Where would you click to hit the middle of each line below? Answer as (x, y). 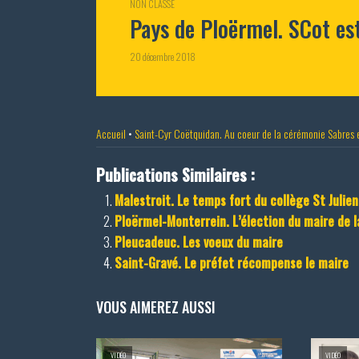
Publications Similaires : (175, 175)
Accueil (111, 134)
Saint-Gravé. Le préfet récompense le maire (232, 263)
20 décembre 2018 (163, 57)
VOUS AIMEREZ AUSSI (156, 307)
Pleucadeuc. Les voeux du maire (199, 242)
